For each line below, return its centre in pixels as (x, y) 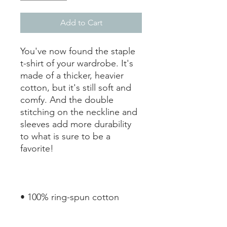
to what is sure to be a (65, 136)
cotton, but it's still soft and (76, 87)
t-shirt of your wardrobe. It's (77, 63)
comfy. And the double (67, 100)
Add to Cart (81, 22)
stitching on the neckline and (79, 112)
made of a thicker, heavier (72, 75)
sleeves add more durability (76, 124)
